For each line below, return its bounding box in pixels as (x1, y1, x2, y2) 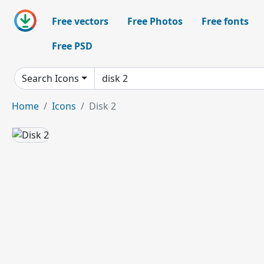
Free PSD (52, 39, 93, 52)
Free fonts (202, 15, 249, 28)
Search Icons (22, 72, 79, 85)
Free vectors (52, 15, 108, 28)
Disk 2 (89, 100, 116, 113)
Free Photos (127, 15, 183, 28)
